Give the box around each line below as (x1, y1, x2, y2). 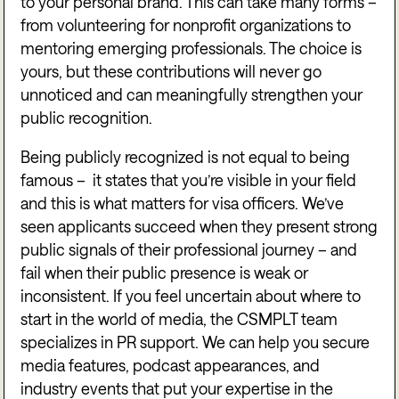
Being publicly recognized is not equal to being (20, 147, 351, 166)
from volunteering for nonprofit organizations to (20, 16, 352, 34)
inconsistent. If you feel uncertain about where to (20, 286, 362, 305)
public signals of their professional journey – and (20, 240, 358, 258)
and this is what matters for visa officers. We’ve (20, 193, 345, 212)
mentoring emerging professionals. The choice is (20, 39, 362, 57)
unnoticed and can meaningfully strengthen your (20, 85, 363, 103)
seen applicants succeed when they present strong (20, 216, 379, 235)
